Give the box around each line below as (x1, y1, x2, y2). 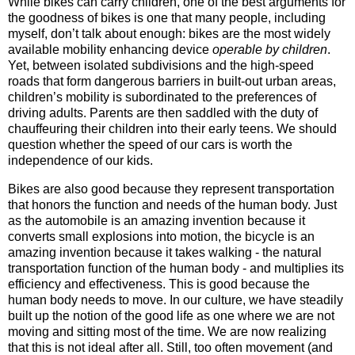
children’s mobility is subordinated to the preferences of (8, 90, 316, 104)
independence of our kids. (8, 153, 153, 167)
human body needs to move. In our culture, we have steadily (8, 292, 343, 307)
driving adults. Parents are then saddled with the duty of (8, 105, 318, 120)
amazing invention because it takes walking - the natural (8, 245, 322, 259)
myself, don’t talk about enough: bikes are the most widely (8, 26, 330, 40)
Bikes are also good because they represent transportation (8, 181, 334, 196)
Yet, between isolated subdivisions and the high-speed (8, 58, 314, 72)
